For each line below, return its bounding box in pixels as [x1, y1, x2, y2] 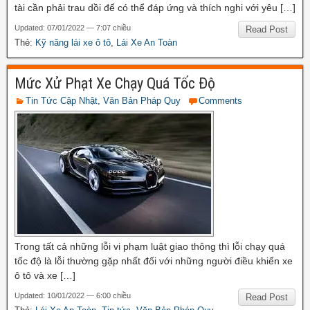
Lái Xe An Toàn [116, 37, 177, 48]
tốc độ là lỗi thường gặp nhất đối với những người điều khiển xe [15, 255, 293, 266]
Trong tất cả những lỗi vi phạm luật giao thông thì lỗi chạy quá [15, 240, 285, 252]
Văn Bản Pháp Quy [103, 95, 181, 106]
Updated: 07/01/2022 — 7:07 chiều [15, 23, 131, 32]
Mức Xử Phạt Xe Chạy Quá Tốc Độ [15, 74, 215, 92]
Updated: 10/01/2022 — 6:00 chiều [15, 291, 131, 300]
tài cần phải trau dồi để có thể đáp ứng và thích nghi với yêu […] [15, 1, 295, 13]
